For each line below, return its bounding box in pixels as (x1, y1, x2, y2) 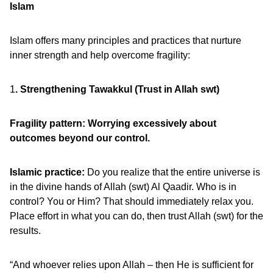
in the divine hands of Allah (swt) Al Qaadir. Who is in (10, 182, 236, 192)
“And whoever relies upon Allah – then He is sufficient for (10, 260, 253, 270)
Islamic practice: (10, 167, 85, 177)
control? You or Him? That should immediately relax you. (10, 196, 253, 207)
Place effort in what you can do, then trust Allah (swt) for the (10, 211, 263, 221)
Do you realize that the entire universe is (85, 167, 260, 177)
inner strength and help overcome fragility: (10, 50, 190, 60)
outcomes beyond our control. (10, 133, 150, 143)
